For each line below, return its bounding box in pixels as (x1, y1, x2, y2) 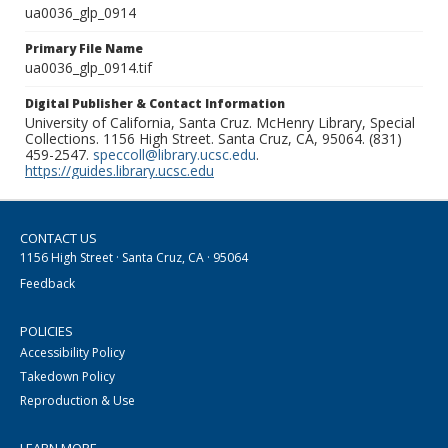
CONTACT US (20, 229, 97, 248)
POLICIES (20, 322, 73, 341)
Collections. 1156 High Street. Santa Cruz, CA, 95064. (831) (25, 129, 402, 149)
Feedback (20, 275, 75, 293)
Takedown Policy (20, 368, 115, 386)
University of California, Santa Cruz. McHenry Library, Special (25, 113, 415, 133)
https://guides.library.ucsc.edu (25, 161, 214, 181)
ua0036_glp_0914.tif (25, 58, 152, 78)
